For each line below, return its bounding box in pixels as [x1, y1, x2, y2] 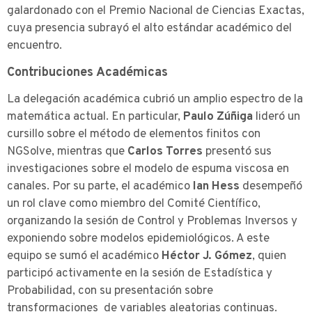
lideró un [253, 109, 300, 125]
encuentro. [7, 38, 62, 54]
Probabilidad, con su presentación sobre [7, 283, 213, 299]
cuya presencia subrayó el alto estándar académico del [7, 21, 292, 37]
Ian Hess [190, 178, 240, 194]
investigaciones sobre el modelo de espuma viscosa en [7, 161, 289, 177]
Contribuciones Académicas [7, 64, 168, 81]
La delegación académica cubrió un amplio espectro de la [7, 91, 303, 107]
